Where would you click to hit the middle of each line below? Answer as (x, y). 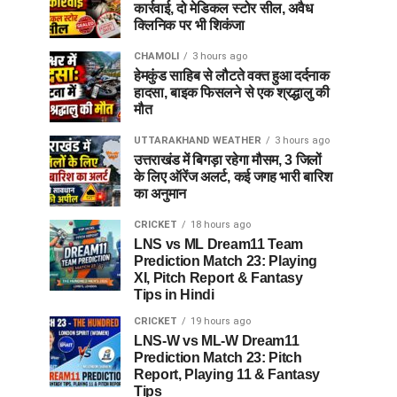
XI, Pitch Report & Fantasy (218, 278)
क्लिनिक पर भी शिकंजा (190, 25)
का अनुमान (160, 194)
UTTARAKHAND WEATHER (198, 140)
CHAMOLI (156, 56)
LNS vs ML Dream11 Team (218, 244)
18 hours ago (221, 225)
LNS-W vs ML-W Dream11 (217, 341)
